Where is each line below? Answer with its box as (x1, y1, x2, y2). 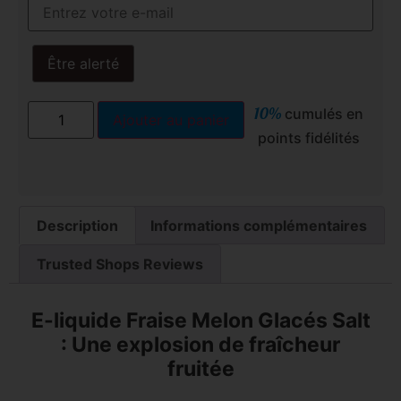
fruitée (166, 355, 235, 381)
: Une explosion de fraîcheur (61, 331, 340, 357)
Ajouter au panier (113, 110, 230, 129)
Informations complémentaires (149, 216, 367, 235)
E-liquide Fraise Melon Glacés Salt (30, 307, 371, 333)
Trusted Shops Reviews (37, 255, 204, 274)
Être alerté (47, 54, 119, 73)
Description (37, 216, 119, 235)
